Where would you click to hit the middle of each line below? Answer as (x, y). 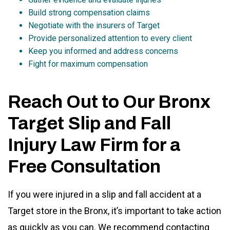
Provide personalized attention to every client (110, 38)
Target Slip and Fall (89, 123)
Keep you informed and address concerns (103, 51)
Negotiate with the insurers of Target (94, 25)
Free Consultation (86, 166)
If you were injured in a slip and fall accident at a (104, 194)
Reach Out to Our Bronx (109, 101)
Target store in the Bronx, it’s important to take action (114, 210)
